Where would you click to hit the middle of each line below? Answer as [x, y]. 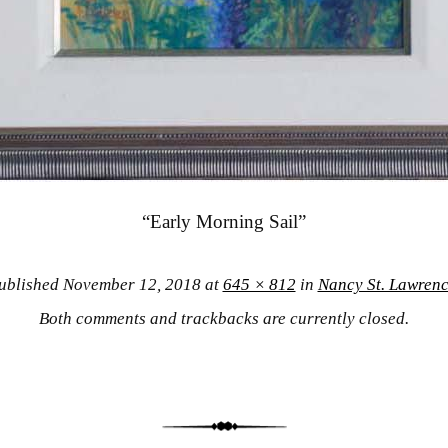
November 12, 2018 [131, 284]
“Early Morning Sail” [224, 222]
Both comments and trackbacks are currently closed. [224, 318]
